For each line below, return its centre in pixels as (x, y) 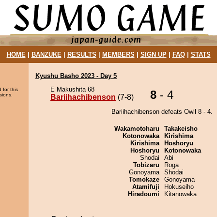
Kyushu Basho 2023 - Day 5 (76, 76)
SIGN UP (153, 54)
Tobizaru (146, 165)
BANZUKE (46, 54)
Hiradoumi (144, 194)
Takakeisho (181, 129)
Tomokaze (144, 179)
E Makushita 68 (72, 89)
